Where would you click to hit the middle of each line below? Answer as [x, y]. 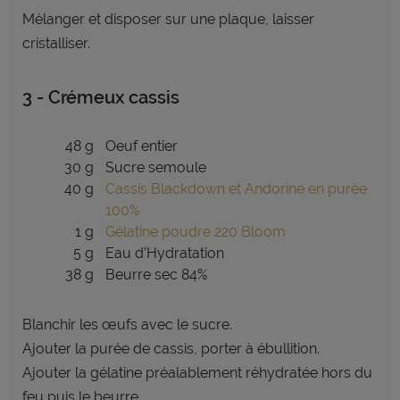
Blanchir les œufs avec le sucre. [129, 325]
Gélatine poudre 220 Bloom [195, 232]
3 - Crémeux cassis [100, 97]
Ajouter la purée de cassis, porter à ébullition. [171, 349]
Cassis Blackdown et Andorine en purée [236, 189]
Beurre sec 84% [156, 275]
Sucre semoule [155, 167]
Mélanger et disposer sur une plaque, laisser [168, 19]
